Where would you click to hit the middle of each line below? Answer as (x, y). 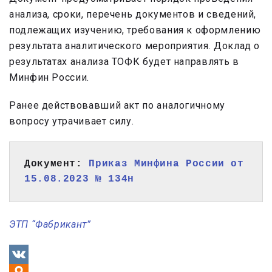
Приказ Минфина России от (166, 164)
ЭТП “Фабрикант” (50, 224)
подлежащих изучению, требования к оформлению (135, 30)
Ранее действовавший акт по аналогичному (117, 105)
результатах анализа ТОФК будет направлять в (124, 61)
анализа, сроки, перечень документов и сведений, (133, 14)
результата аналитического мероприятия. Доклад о (135, 46)
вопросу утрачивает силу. (72, 121)
